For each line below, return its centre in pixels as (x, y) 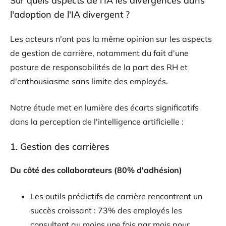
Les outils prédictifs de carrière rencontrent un (116, 196)
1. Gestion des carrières (60, 147)
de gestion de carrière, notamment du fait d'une (99, 53)
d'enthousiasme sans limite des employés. (89, 81)
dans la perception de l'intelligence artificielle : (97, 122)
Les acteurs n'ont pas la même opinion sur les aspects (111, 39)
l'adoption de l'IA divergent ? (70, 15)
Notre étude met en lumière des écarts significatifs (104, 108)
